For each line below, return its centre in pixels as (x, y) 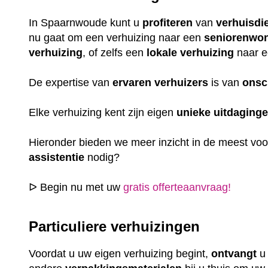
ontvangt (234, 254)
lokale (162, 52)
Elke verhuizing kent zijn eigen (103, 112)
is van (226, 82)
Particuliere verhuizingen (115, 226)
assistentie (57, 157)
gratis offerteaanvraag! (177, 187)
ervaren (132, 82)
